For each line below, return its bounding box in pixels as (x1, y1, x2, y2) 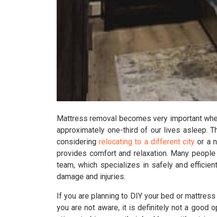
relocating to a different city (99, 137, 195, 146)
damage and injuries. (57, 172, 125, 181)
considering (57, 137, 99, 146)
